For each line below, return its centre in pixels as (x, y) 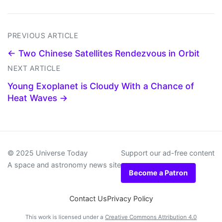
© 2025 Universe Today (48, 153)
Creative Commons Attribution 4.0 (151, 217)
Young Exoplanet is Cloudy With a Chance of (101, 86)
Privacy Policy (130, 198)
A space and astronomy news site (64, 165)
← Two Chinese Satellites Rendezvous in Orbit (104, 53)
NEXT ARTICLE (34, 68)
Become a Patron (158, 172)
